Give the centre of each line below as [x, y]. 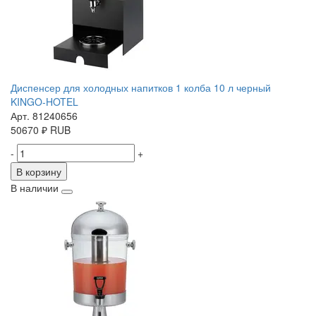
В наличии [35, 188]
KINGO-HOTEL [44, 102]
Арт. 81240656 [44, 116]
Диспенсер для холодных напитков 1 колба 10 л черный [141, 88]
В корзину [39, 172]
